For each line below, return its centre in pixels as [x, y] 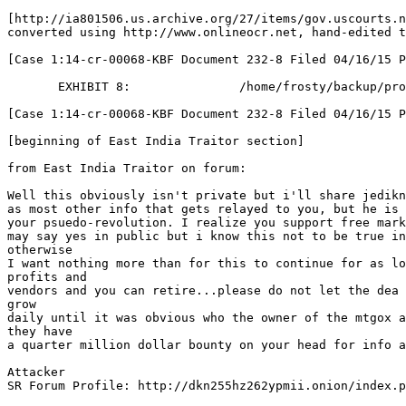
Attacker [36, 372]
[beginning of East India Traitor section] [156, 141]
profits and [47, 277]
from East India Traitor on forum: [127, 168]
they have [40, 331]
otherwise [40, 250]
